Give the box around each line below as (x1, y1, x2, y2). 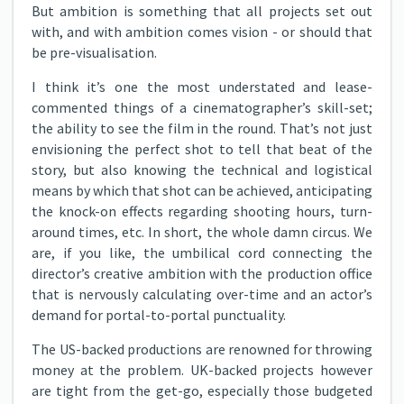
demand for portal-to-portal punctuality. (32, 306, 286, 324)
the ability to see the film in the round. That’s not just (32, 119, 372, 137)
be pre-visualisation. (32, 43, 157, 61)
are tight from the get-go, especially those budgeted (32, 381, 372, 399)
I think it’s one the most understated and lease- (32, 78, 372, 96)
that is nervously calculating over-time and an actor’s (32, 285, 372, 303)
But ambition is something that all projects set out (32, 2, 372, 20)
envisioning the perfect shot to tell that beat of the (32, 140, 372, 158)
